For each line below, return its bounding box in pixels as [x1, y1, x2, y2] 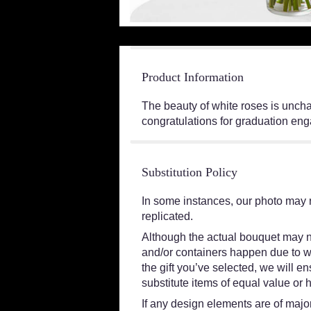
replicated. [142, 210, 193, 222]
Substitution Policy [142, 165, 237, 179]
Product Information [142, 69, 244, 84]
